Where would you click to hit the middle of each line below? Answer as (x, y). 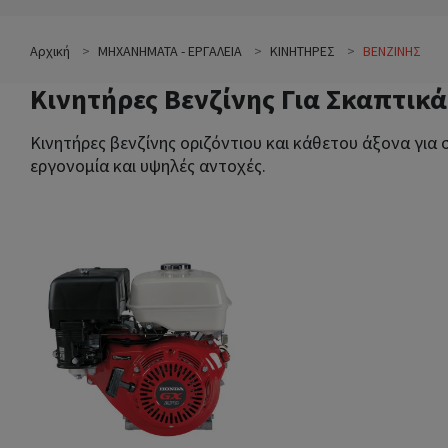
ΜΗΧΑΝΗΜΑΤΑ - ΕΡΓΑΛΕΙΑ (170, 51)
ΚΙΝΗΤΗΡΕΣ (302, 51)
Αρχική (50, 51)
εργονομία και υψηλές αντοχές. (148, 165)
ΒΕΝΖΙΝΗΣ (392, 51)
